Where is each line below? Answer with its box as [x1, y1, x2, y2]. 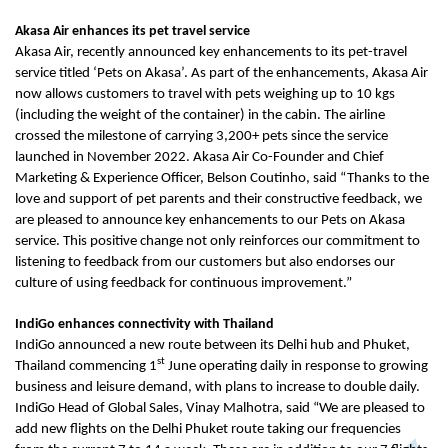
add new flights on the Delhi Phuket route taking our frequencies [15, 421, 401, 437]
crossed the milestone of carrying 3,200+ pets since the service [15, 128, 388, 144]
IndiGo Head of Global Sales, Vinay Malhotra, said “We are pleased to [15, 400, 425, 416]
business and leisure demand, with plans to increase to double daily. [15, 379, 420, 395]
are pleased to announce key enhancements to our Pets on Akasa [15, 212, 405, 228]
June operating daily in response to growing [165, 358, 428, 374]
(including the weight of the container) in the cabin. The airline [15, 107, 385, 123]
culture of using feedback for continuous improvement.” [15, 275, 352, 291]
